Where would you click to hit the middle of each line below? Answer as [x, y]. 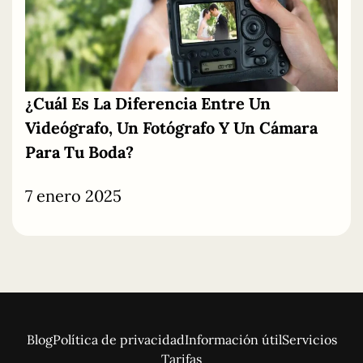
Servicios [309, 339]
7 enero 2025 [73, 196]
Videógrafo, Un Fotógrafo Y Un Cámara [171, 128]
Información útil [233, 339]
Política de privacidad [118, 339]
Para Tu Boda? [79, 152]
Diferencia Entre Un [191, 104]
